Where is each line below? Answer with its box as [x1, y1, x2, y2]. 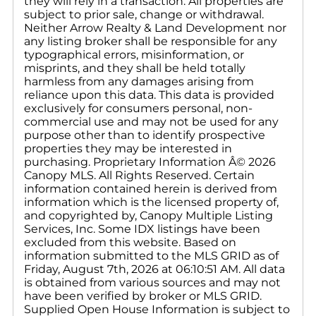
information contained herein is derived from [24, 181, 277, 195]
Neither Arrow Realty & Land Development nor [24, 20, 286, 35]
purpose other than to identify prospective [24, 128, 265, 142]
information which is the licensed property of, [24, 195, 279, 209]
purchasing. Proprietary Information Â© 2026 [24, 154, 276, 169]
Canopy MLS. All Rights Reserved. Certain [24, 168, 255, 182]
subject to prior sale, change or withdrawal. [24, 7, 264, 21]
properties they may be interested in [24, 141, 232, 155]
